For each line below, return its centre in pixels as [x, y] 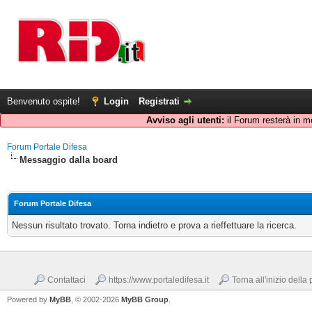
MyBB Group [145, 299]
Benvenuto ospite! [45, 101]
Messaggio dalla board [69, 160]
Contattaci [67, 280]
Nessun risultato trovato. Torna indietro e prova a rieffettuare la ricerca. [154, 225]
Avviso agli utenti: [185, 120]
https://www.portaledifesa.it [159, 280]
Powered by [28, 299]
